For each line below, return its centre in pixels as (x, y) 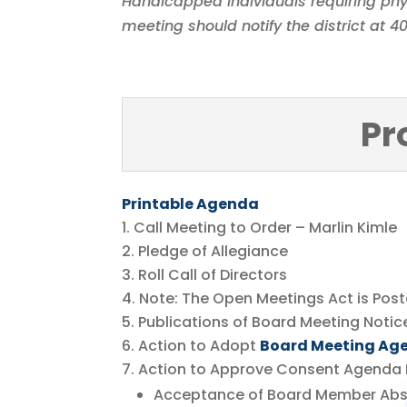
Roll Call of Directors (213, 274)
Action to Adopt (199, 345)
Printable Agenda (191, 203)
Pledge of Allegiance (213, 251)
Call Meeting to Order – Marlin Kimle (266, 227)
